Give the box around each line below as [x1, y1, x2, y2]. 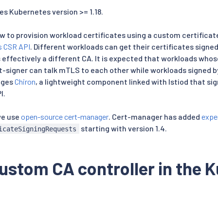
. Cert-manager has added [109, 111, 201, 121]
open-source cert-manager [21, 111, 109, 121]
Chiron [15, 76, 36, 86]
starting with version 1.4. [79, 123, 167, 133]
